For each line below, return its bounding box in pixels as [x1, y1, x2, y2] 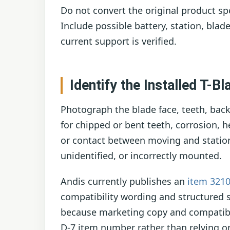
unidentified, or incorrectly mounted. [61, 149, 222, 162]
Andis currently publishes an [61, 175, 187, 187]
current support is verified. [61, 34, 177, 47]
